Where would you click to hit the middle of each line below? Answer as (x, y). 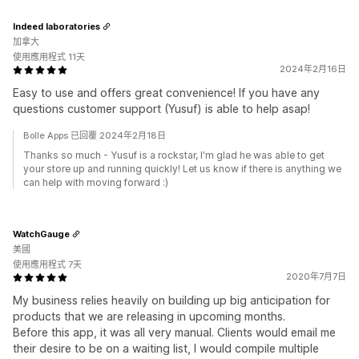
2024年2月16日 (313, 69)
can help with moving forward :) (96, 182)
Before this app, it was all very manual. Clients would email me (174, 332)
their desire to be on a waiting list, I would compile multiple (166, 348)
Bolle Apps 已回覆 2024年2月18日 (95, 135)
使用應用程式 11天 (49, 57)
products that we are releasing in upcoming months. (149, 316)
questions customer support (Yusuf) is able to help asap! (161, 109)
